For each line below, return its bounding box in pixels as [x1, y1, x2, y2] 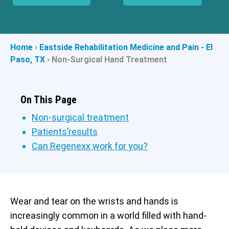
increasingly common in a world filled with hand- [10, 210, 207, 221]
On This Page [20, 94, 77, 106]
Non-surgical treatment [32, 112, 129, 123]
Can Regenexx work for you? [32, 141, 148, 151]
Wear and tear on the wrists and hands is [10, 196, 178, 207]
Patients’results [32, 126, 98, 137]
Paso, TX [10, 55, 45, 64]
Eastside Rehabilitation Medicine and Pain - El [39, 42, 213, 52]
